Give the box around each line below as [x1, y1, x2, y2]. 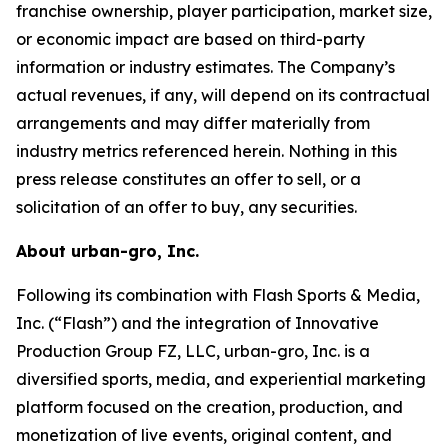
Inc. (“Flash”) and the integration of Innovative [16, 313, 379, 333]
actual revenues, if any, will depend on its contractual [16, 85, 430, 105]
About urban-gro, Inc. [16, 241, 199, 261]
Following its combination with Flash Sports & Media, [16, 285, 420, 305]
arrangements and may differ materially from [16, 113, 370, 133]
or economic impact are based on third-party [16, 29, 365, 49]
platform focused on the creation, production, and [16, 397, 403, 417]
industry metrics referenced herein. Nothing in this [16, 141, 397, 161]
